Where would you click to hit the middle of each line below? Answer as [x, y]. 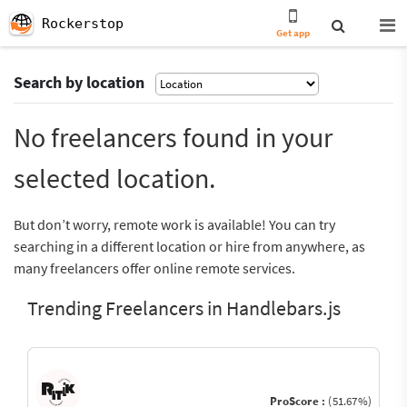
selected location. [114, 178]
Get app [293, 33]
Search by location [79, 82]
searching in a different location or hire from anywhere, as [189, 246]
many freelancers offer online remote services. [154, 268]
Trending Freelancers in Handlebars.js [184, 308]
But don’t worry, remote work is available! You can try [174, 224]
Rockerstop [83, 24]
